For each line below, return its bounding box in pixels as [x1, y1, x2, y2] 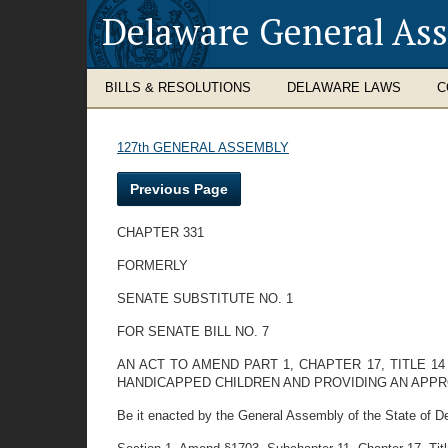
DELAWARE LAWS [287, 80, 401, 95]
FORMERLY [117, 258, 188, 273]
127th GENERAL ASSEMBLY [117, 140, 289, 155]
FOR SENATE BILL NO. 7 [117, 324, 269, 339]
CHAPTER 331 [117, 225, 204, 240]
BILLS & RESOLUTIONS [105, 80, 251, 95]
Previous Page [130, 181, 228, 197]
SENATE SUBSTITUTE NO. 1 [117, 291, 293, 306]
